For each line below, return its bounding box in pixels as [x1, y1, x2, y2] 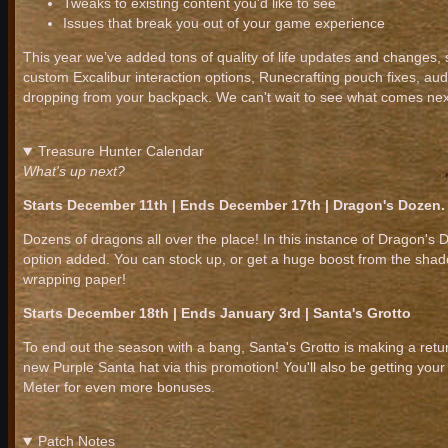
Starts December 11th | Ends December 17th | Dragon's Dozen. [23, 197, 445, 214]
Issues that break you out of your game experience [63, 15, 385, 32]
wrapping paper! [23, 271, 126, 288]
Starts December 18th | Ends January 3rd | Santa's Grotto [23, 305, 411, 322]
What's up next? [23, 163, 125, 180]
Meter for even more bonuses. [23, 379, 215, 396]
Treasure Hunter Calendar [37, 143, 204, 160]
